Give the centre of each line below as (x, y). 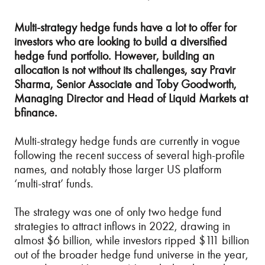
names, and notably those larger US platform (118, 169)
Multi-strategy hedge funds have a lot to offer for (125, 27)
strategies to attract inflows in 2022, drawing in (122, 226)
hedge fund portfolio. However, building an (114, 56)
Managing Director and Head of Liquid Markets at (131, 98)
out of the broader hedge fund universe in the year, (131, 254)
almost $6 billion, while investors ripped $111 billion (132, 240)
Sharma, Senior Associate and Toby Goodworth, (125, 84)
